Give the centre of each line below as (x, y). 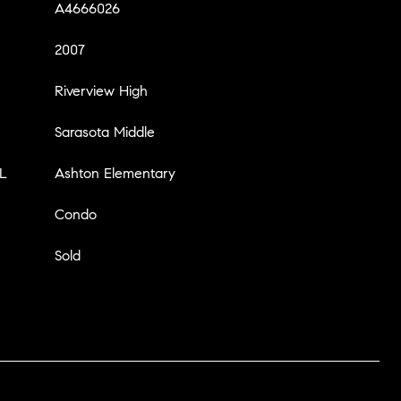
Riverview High (101, 91)
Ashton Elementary (115, 173)
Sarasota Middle (105, 132)
